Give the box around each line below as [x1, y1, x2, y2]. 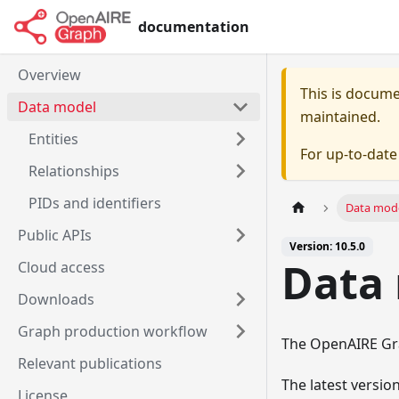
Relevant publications [18, 354, 162, 373]
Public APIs [18, 225, 92, 245]
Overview [18, 65, 81, 85]
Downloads [18, 289, 94, 309]
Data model [18, 97, 96, 117]
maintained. [300, 107, 380, 126]
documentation [137, 17, 249, 37]
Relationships [28, 161, 119, 181]
